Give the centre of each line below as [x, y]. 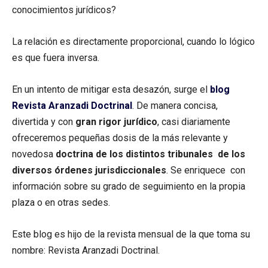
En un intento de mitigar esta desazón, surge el [111, 89]
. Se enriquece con [206, 170]
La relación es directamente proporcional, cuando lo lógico [133, 41]
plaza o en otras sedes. [61, 202]
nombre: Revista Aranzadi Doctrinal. [86, 250]
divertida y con [44, 121]
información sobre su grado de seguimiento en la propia [129, 186]
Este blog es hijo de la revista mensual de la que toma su [131, 234]
